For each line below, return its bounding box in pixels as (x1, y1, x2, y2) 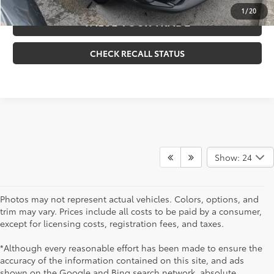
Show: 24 (214, 151, 252, 164)
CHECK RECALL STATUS (89, 47, 185, 60)
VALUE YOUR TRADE (83, 13, 191, 30)
